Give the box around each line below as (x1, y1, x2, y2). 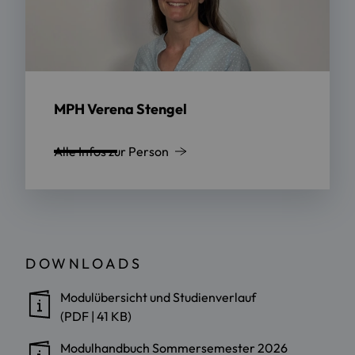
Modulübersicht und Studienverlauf (60, 288, 256, 305)
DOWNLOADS (25, 254, 143, 273)
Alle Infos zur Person (54, 143, 169, 159)
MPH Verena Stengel (54, 99, 187, 118)
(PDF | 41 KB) (60, 307, 132, 324)
